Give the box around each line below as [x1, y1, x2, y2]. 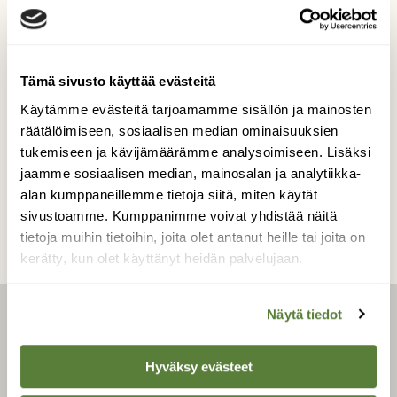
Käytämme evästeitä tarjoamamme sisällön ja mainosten [20, 101, 371, 117]
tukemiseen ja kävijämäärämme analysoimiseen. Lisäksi [20, 144, 370, 160]
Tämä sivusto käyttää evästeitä [20, 74, 216, 90]
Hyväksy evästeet [144, 359, 253, 375]
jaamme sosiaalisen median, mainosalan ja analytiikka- [20, 165, 362, 181]
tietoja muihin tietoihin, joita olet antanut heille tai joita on [20, 229, 365, 245]
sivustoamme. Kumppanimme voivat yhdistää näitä [20, 207, 337, 223]
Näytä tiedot [267, 306, 343, 322]
